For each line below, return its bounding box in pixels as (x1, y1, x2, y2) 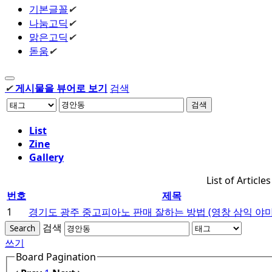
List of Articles (206, 174, 271, 187)
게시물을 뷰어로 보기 (15, 81, 107, 95)
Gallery (29, 151, 64, 164)
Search (10, 223, 35, 234)
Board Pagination (16, 250, 96, 263)
